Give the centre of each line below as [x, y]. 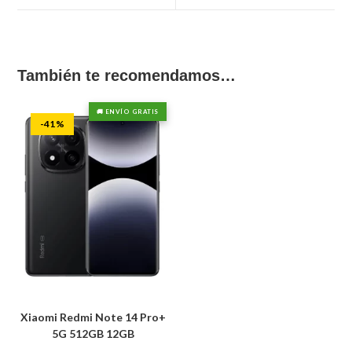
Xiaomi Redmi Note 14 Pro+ [93, 317]
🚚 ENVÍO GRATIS [127, 112]
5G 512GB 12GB [93, 333]
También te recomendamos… [127, 76]
